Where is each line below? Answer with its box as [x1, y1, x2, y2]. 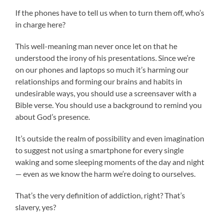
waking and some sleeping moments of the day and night [15, 157, 205, 166]
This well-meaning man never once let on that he [15, 41, 178, 51]
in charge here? [15, 19, 66, 29]
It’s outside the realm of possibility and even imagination [15, 133, 205, 143]
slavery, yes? [15, 202, 56, 212]
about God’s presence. [15, 111, 90, 121]
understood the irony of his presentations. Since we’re [15, 53, 195, 62]
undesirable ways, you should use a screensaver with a [15, 88, 197, 98]
